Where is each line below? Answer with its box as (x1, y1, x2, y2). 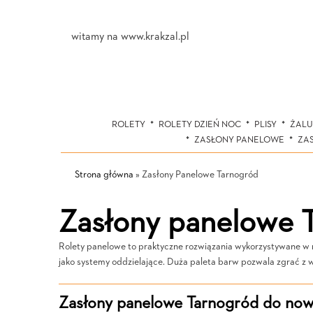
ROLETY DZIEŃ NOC (158, 120, 241, 129)
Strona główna (75, 170, 133, 180)
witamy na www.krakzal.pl (71, 31, 189, 43)
